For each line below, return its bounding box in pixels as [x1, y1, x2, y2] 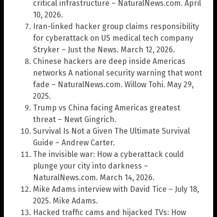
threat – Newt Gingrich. [33, 115, 116, 124]
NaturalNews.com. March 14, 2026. [33, 173, 155, 183]
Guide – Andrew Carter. [33, 138, 115, 148]
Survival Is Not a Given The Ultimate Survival [33, 126, 190, 136]
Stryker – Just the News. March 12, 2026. [33, 45, 175, 55]
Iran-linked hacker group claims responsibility [33, 22, 199, 31]
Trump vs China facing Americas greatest [33, 103, 180, 113]
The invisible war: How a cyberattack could [33, 150, 184, 159]
